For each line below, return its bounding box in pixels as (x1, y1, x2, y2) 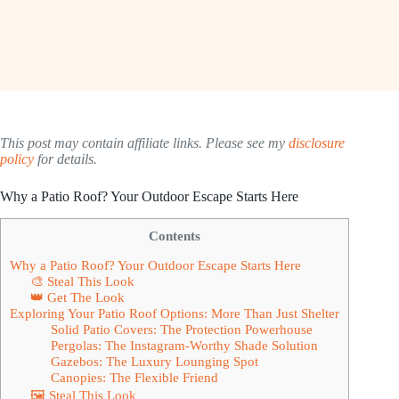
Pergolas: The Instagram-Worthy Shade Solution (50, 337, 318, 353)
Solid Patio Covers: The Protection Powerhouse (50, 321, 313, 337)
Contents (149, 227, 200, 243)
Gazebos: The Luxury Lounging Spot (50, 353, 258, 369)
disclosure (289, 135, 345, 151)
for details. (34, 151, 97, 167)
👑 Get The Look (29, 289, 125, 305)
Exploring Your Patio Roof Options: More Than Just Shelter (10, 305, 339, 321)
